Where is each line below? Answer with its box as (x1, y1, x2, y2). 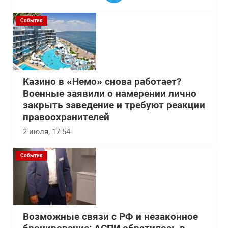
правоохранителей (23, 111, 109, 123)
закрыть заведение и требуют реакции (23, 100, 205, 111)
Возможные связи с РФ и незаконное (23, 211, 198, 223)
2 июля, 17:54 (23, 127, 70, 137)
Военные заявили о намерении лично (23, 88, 196, 100)
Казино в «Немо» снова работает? (23, 76, 181, 88)
